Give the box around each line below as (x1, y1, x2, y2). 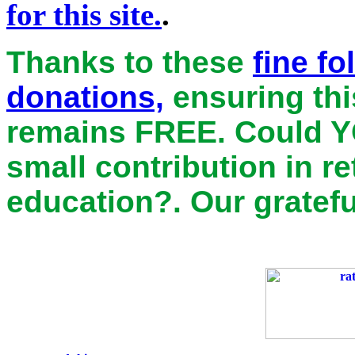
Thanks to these (6, 45, 253, 79)
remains (6, 115, 135, 149)
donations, (6, 80, 164, 114)
